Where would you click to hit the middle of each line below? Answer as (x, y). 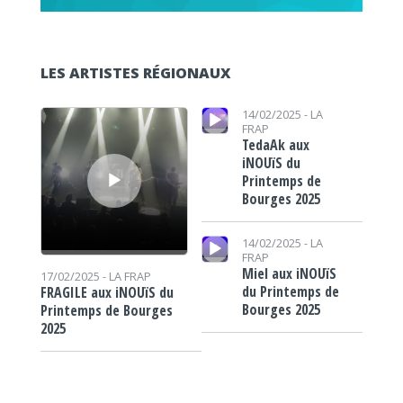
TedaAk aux (275, 145)
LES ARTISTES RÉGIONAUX (135, 73)
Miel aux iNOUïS (289, 274)
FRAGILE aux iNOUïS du (107, 292)
